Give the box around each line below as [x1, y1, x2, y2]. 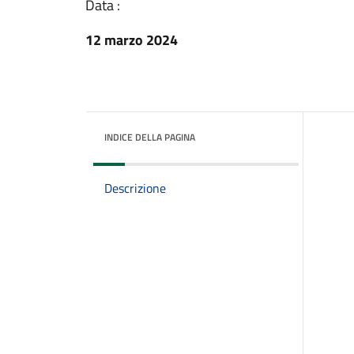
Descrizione [104, 179, 166, 198]
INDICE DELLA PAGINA [104, 130, 195, 145]
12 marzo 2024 [85, 29, 178, 51]
